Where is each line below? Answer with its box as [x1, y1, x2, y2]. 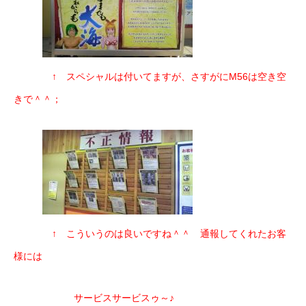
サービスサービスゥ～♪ [14, 292, 174, 303]
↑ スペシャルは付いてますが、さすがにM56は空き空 [14, 71, 286, 82]
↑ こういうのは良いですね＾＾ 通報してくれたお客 [14, 228, 286, 239]
